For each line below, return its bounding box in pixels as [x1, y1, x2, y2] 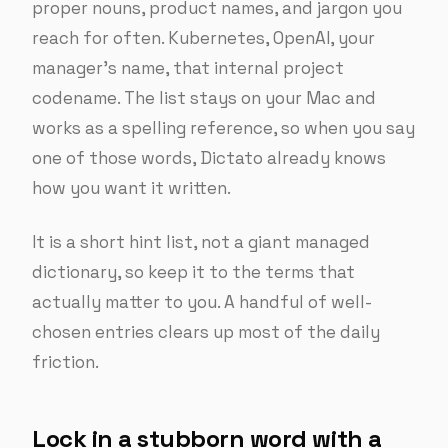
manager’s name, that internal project [32, 57, 344, 79]
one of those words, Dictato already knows [32, 147, 386, 169]
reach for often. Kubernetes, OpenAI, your [32, 27, 375, 49]
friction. [32, 351, 99, 373]
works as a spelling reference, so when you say [32, 117, 415, 139]
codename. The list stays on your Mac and [32, 87, 376, 109]
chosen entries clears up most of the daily [32, 321, 380, 343]
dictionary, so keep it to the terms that [32, 261, 355, 283]
